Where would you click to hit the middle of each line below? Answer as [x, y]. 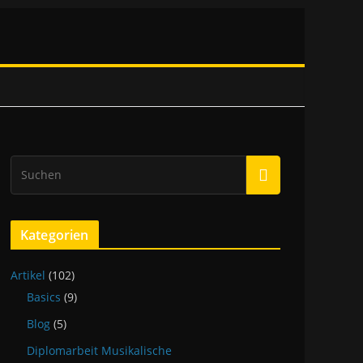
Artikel [28, 275]
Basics [44, 297]
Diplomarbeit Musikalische [99, 350]
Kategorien [55, 235]
